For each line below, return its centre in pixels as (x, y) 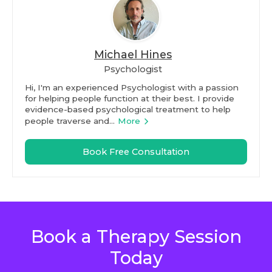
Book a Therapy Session (136, 237)
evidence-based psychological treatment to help (128, 110)
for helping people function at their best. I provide (130, 99)
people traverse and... (70, 121)
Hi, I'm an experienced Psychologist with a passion (132, 88)
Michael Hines (133, 55)
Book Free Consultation (136, 152)
